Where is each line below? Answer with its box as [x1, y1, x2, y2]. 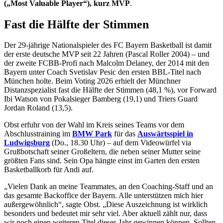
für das [112, 129, 137, 138]
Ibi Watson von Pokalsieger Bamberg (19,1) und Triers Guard [4, 95, 198, 104]
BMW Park [72, 129, 112, 138]
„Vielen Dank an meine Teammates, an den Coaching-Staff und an [4, 182, 213, 191]
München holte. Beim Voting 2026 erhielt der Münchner [4, 77, 181, 86]
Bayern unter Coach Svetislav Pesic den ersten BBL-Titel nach [4, 68, 201, 77]
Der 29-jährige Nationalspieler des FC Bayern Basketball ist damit [4, 41, 212, 50]
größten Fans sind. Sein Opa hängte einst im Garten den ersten [4, 156, 200, 165]
